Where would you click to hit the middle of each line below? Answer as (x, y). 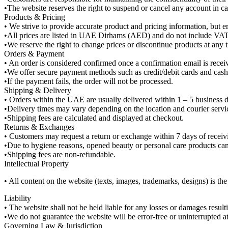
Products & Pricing (35, 17)
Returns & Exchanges (39, 127)
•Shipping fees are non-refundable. (60, 155)
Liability (18, 198)
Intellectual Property (36, 164)
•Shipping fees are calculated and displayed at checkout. (94, 118)
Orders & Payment (34, 54)
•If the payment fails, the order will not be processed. (89, 81)
